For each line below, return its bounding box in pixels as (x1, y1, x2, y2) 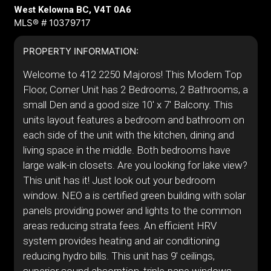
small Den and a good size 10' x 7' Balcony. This (22, 99, 233, 111)
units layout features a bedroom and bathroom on (22, 114, 244, 126)
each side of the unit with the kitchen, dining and (22, 129, 234, 141)
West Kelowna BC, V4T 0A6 (13, 4, 131, 15)
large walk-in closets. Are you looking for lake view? (22, 159, 247, 171)
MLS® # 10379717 (13, 17, 91, 28)
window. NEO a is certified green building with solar (22, 189, 246, 201)
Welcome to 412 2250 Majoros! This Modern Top (22, 68, 242, 80)
